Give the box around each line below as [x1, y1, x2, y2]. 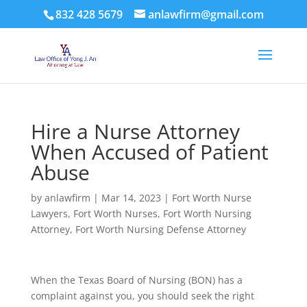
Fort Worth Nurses [73, 207, 158, 220]
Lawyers [30, 207, 68, 220]
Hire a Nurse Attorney [30, 117, 240, 145]
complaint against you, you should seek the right [30, 289, 254, 302]
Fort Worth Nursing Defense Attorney [75, 223, 246, 236]
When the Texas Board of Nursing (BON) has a [30, 273, 243, 286]
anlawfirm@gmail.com [147, 7, 264, 22]
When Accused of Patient [30, 138, 269, 166]
